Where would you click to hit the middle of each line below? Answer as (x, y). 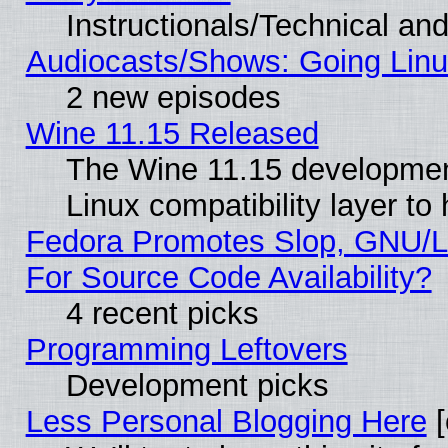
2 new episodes (173, 97)
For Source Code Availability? (228, 277)
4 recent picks (162, 313)
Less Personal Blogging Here (226, 421)
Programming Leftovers (186, 349)
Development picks (197, 385)
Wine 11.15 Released (172, 133)
